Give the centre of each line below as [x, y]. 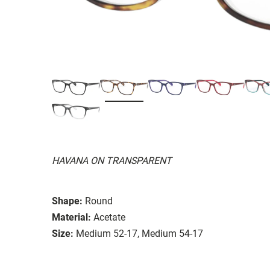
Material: [71, 217]
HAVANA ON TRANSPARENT [112, 160]
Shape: [67, 201]
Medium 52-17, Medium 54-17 [140, 233]
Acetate [109, 217]
